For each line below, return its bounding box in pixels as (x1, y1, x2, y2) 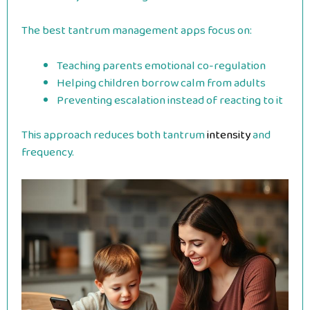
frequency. (21, 143, 74, 162)
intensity (205, 126, 250, 145)
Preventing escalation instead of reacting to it (57, 91, 283, 110)
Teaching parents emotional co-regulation (57, 56, 266, 75)
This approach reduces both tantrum (21, 126, 205, 145)
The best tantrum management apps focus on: (21, 21, 252, 40)
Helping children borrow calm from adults (57, 73, 266, 93)
